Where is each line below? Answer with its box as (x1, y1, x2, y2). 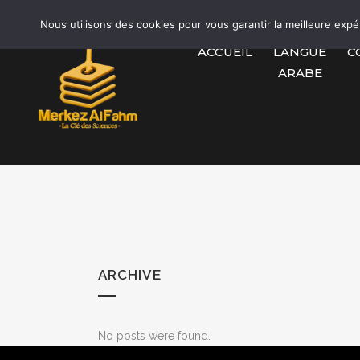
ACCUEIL (198, 43, 253, 59)
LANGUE (273, 43, 327, 59)
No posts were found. (98, 329, 211, 343)
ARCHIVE (98, 267, 162, 284)
